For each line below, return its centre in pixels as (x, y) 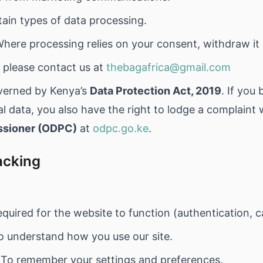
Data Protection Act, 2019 (156, 91)
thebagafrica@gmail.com (168, 67)
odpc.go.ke (121, 128)
